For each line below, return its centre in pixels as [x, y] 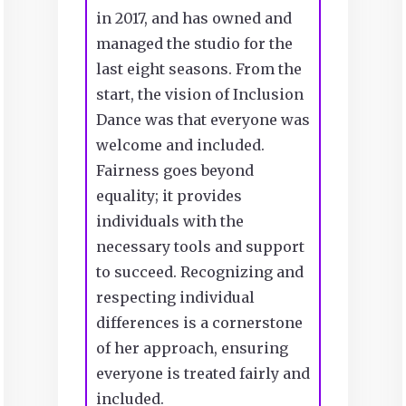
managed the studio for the [194, 43]
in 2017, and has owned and [193, 18]
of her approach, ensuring [192, 348]
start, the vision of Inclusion [199, 94]
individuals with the [169, 221]
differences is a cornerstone [199, 322]
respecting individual [175, 297]
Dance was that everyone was [203, 119]
